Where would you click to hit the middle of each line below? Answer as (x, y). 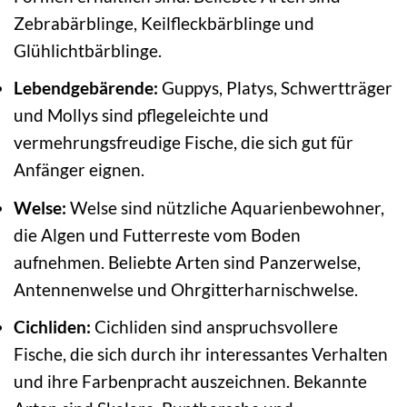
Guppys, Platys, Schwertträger (275, 88)
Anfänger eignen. (79, 170)
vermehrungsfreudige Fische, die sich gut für (184, 143)
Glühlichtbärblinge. (88, 50)
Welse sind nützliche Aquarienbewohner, (225, 207)
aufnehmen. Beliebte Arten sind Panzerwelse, (187, 262)
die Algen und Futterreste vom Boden (157, 234)
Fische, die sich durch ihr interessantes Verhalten (201, 354)
